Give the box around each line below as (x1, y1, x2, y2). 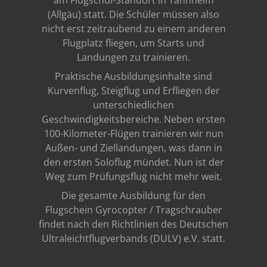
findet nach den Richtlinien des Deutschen (39, 218, 228, 231)
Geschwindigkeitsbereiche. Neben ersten (42, 113, 225, 126)
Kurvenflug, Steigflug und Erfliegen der (47, 84, 220, 97)
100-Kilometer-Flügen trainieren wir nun (44, 127, 223, 140)
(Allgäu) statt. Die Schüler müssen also (48, 8, 219, 21)
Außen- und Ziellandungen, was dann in (45, 141, 222, 154)
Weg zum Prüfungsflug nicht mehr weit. (45, 170, 222, 183)
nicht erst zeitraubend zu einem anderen (41, 22, 226, 35)
